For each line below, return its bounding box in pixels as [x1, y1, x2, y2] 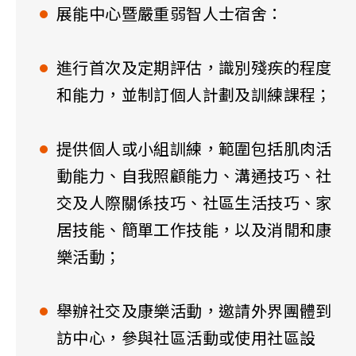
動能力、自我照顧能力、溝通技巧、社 [56, 167, 332, 187]
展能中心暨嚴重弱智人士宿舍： [56, 5, 284, 25]
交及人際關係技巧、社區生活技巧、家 [56, 194, 332, 214]
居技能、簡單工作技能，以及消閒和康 [56, 221, 332, 241]
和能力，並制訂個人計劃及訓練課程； [56, 86, 332, 106]
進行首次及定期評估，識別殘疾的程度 [56, 59, 332, 79]
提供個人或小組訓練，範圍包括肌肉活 [56, 140, 332, 160]
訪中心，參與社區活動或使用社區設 [56, 329, 316, 349]
